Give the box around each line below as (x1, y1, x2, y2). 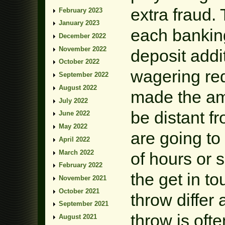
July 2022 (59, 96, 88, 104)
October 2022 (59, 58, 99, 66)
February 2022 (59, 161, 102, 169)
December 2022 (59, 32, 106, 40)
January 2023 (59, 19, 99, 27)
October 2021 (59, 187, 99, 195)
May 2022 (59, 123, 87, 131)
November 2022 (59, 45, 106, 53)
